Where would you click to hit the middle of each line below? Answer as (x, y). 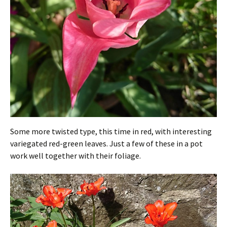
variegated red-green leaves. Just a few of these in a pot (106, 143)
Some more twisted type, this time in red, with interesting (111, 131)
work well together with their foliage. (75, 155)
